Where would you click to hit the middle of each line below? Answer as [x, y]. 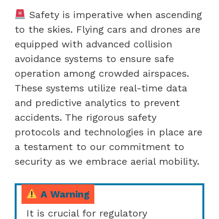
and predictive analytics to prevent [97, 102]
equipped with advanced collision [93, 44]
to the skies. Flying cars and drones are [108, 29]
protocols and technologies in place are [109, 132]
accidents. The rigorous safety [86, 117]
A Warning [63, 194]
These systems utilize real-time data [101, 88]
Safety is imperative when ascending [114, 14]
